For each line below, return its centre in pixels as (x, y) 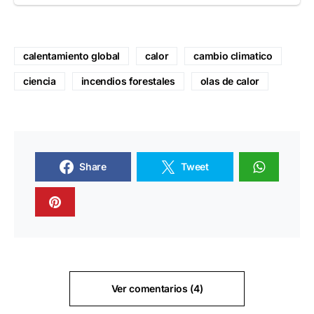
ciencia (40, 81)
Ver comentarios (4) (157, 289)
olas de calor (230, 81)
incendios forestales (128, 81)
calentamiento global (71, 56)
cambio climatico (233, 56)
